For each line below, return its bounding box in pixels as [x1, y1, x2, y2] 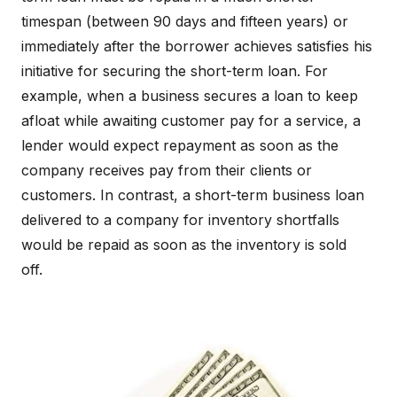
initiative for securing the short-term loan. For [21, 62, 328, 80]
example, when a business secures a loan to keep [21, 87, 358, 105]
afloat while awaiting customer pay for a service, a [21, 112, 361, 129]
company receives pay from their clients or [21, 161, 312, 179]
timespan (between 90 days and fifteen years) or [21, 12, 348, 30]
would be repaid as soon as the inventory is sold [21, 236, 346, 253]
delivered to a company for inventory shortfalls [21, 211, 339, 229]
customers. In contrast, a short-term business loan [21, 186, 364, 204]
